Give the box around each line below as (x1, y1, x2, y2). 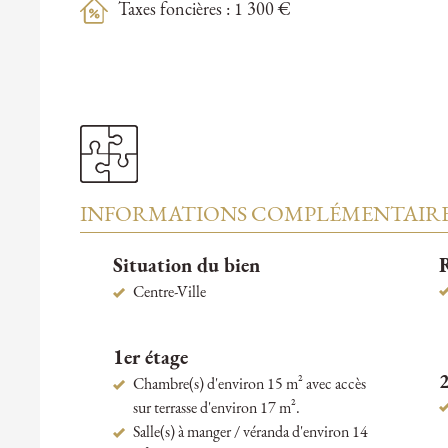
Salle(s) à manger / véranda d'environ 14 (132, 425, 368, 442)
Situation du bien (112, 257, 260, 278)
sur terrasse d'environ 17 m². (132, 401, 300, 418)
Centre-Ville (132, 285, 206, 302)
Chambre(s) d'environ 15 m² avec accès (132, 377, 366, 394)
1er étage (112, 349, 188, 370)
